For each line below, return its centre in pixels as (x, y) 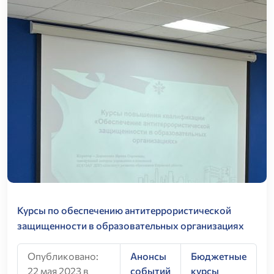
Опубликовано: (63, 256)
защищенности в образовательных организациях (131, 225)
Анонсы (148, 256)
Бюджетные (219, 256)
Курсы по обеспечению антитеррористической (124, 210)
